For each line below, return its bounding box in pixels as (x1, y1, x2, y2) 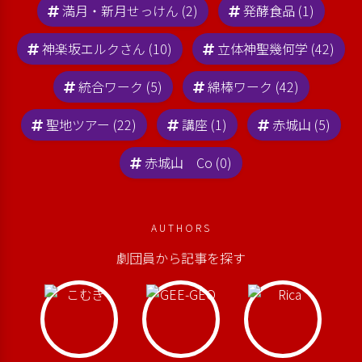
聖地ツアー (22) (46, 115, 137, 135)
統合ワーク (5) (78, 77, 162, 97)
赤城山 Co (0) (145, 153, 232, 173)
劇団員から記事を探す (116, 248, 246, 268)
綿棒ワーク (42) (207, 77, 299, 97)
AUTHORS (150, 221, 212, 235)
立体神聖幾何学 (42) (217, 39, 335, 59)
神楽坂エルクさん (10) (42, 39, 172, 59)
